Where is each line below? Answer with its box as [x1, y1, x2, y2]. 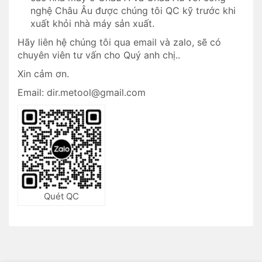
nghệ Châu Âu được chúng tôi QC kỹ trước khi [30, 5, 236, 16]
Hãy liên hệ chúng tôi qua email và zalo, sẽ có [18, 36, 221, 48]
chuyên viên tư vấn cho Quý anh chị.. [18, 49, 183, 61]
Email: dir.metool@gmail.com [18, 87, 146, 98]
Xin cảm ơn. [18, 68, 69, 80]
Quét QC [44, 190, 79, 202]
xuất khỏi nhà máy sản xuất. [30, 18, 154, 29]
